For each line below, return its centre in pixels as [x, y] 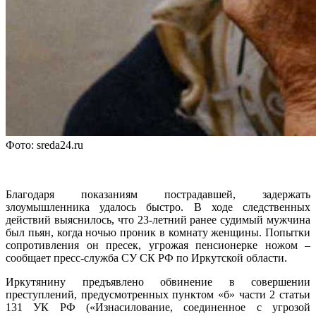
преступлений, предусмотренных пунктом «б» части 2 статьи [158, 295]
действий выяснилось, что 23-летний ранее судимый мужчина [158, 220]
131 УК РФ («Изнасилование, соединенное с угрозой [158, 308]
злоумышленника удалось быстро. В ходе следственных [158, 207]
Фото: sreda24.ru [44, 145]
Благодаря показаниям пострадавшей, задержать [158, 195]
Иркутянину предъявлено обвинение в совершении [158, 282]
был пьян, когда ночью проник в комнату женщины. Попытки [158, 233]
